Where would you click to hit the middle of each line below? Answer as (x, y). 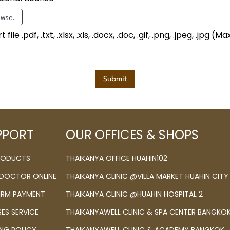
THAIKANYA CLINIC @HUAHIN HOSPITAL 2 (134, 194)
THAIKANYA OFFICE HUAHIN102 (116, 158)
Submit (115, 79)
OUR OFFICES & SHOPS (132, 135)
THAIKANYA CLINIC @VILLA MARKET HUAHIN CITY (147, 176)
